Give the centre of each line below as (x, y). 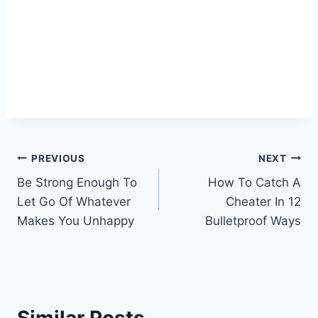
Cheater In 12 (263, 202)
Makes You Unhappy (76, 221)
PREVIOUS (58, 158)
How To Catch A (254, 183)
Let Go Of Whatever (74, 202)
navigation (67, 192)
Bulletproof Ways (253, 221)
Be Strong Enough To (77, 183)
